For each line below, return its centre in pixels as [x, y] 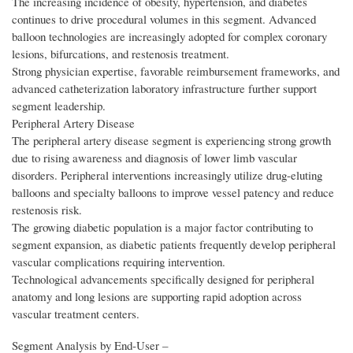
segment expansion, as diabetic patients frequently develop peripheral [174, 245]
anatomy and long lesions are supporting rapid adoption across [157, 297]
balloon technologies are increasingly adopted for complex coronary [169, 37]
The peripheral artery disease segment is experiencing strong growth [171, 141]
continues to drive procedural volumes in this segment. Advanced [164, 19]
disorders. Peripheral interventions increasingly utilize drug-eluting [167, 175]
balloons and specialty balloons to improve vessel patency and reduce [173, 193]
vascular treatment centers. [76, 314]
